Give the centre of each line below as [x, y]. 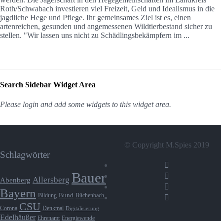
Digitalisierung [82, 208]
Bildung [47, 195]
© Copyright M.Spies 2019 [167, 145]
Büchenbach [90, 195]
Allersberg [51, 180]
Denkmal [53, 208]
